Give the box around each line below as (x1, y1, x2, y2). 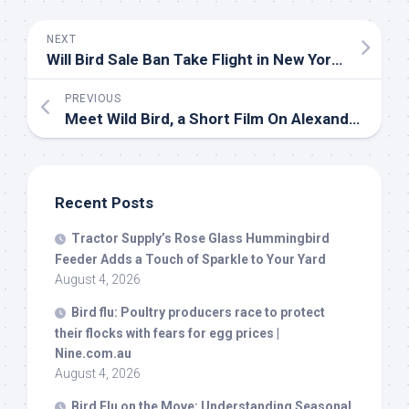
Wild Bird (107, 110, 170, 128)
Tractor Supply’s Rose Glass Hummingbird (71, 231, 330, 246)
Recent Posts (55, 194, 153, 212)
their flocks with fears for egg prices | (55, 326, 279, 341)
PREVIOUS (65, 92, 121, 105)
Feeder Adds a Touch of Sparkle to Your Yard (55, 252, 326, 267)
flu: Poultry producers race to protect (97, 305, 325, 320)
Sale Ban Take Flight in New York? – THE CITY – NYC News (104, 50, 331, 68)
